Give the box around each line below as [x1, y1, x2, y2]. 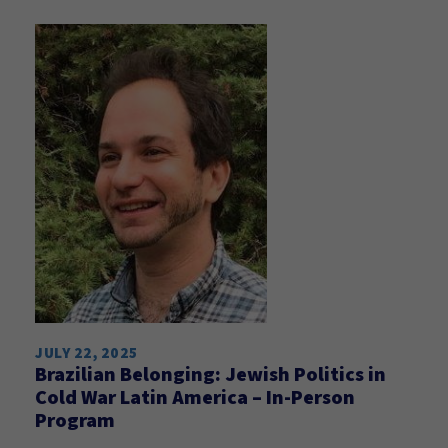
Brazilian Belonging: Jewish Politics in [35, 361, 386, 387]
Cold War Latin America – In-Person [35, 384, 355, 410]
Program [35, 407, 115, 433]
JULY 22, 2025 [35, 343, 138, 362]
